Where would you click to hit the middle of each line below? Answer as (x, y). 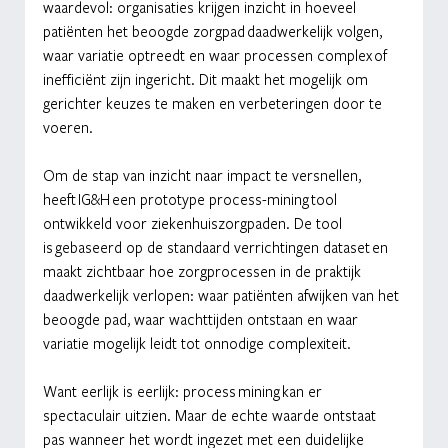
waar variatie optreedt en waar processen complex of (216, 55)
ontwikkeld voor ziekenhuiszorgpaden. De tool (194, 223)
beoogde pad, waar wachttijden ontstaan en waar (202, 319)
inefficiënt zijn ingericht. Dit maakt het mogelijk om (207, 79)
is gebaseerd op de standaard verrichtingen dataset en (217, 247)
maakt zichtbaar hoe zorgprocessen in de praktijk (203, 271)
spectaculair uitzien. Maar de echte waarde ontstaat (211, 415)
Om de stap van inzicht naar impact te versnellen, (203, 175)
